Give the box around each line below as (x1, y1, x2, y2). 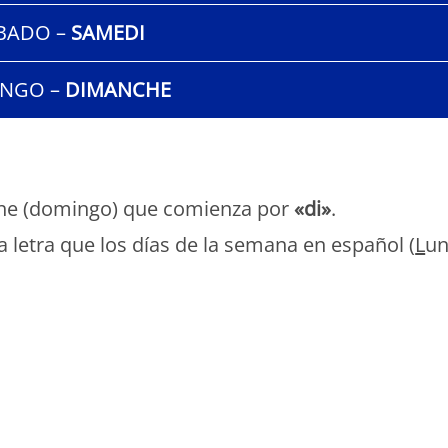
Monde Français (3, 316, 111, 336)
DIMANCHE (64, 75, 171, 103)
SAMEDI (65, 18, 145, 46)
